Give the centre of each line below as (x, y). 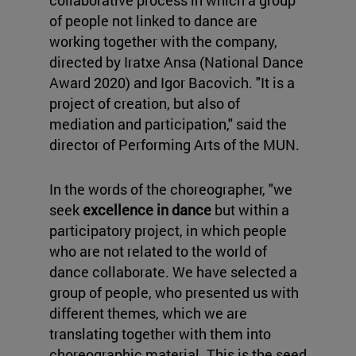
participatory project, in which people (168, 231)
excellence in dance (147, 210)
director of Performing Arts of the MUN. (174, 145)
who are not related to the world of (158, 252)
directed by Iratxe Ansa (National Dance (176, 62)
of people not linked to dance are (153, 21)
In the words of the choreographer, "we (171, 190)
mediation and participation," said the (168, 124)
